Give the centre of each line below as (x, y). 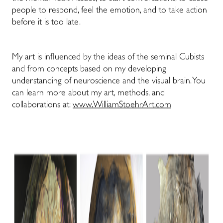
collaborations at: (42, 106)
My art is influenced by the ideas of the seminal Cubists (108, 58)
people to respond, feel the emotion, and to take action (110, 11)
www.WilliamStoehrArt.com (122, 106)
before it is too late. (46, 23)
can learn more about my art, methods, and (88, 94)
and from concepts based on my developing (89, 70)
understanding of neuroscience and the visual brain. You (109, 82)
